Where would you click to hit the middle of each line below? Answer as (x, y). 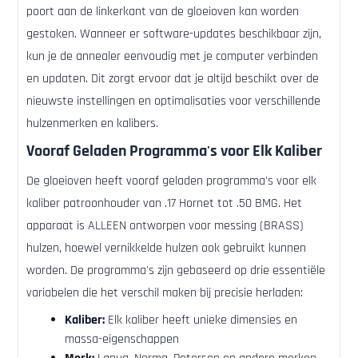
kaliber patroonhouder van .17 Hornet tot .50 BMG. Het (164, 204)
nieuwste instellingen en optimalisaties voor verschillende (173, 101)
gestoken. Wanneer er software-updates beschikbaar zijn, (174, 34)
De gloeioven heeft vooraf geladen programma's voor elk (171, 181)
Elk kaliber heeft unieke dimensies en (201, 320)
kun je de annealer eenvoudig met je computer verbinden (172, 57)
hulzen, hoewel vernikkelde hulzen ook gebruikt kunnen (166, 249)
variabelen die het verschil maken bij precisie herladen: (165, 293)
